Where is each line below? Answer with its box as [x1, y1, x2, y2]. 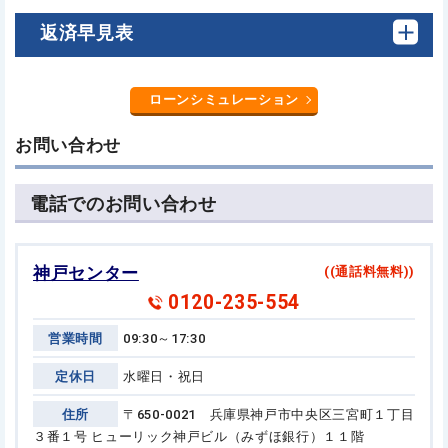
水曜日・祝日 [123, 368, 205, 384]
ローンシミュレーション [148, 91, 300, 107]
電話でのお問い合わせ [30, 192, 217, 215]
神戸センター [33, 263, 139, 283]
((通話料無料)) [324, 263, 415, 279]
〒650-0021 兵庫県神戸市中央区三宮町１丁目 [123, 406, 415, 422]
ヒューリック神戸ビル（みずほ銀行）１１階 [87, 428, 365, 444]
